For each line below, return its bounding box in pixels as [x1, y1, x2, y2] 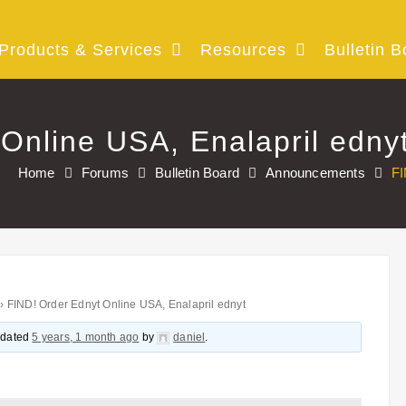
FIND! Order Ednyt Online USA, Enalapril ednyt [6, 298, 246, 311]
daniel [173, 331, 206, 343]
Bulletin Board [155, 165, 239, 180]
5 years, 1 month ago [32, 331, 140, 343]
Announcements [266, 165, 365, 180]
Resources [200, 41, 286, 59]
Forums [81, 165, 129, 180]
